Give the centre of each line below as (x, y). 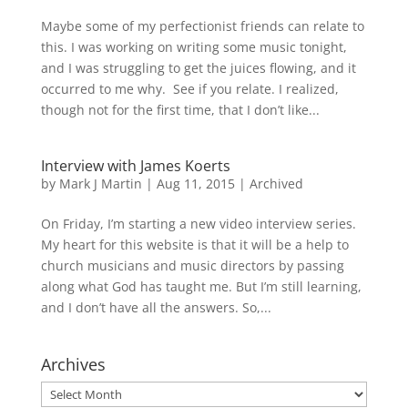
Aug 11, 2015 (195, 183)
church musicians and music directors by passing (192, 265)
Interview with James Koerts (135, 165)
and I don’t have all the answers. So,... (156, 307)
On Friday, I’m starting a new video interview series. (198, 223)
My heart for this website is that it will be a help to (194, 244)
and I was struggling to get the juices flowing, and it (198, 67)
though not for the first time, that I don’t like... (180, 109)
